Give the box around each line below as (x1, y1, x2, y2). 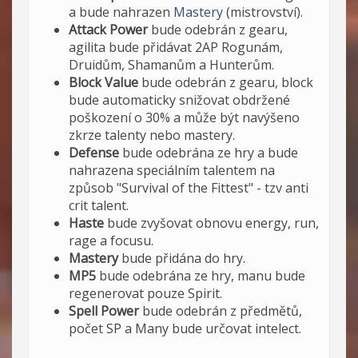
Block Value (69, 73, 138, 91)
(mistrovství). (223, 2, 303, 21)
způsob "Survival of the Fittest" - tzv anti (69, 178, 308, 197)
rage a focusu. (69, 231, 153, 249)
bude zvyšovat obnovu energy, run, (104, 213, 319, 232)
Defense (69, 143, 119, 161)
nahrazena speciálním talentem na (69, 161, 275, 179)
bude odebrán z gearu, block (138, 73, 313, 91)
